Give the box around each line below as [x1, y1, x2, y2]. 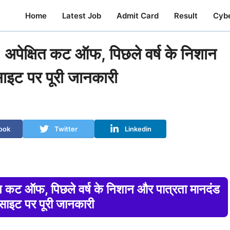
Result [174, 10, 198, 21]
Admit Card [117, 10, 159, 21]
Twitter [54, 124, 78, 133]
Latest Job [62, 10, 101, 21]
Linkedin [124, 124, 151, 133]
